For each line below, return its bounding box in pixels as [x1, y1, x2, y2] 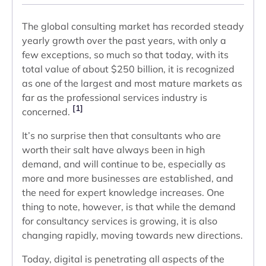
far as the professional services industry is [22, 91, 207, 103]
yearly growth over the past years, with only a [22, 34, 226, 46]
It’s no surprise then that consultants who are [22, 129, 221, 141]
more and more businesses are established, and [22, 172, 233, 184]
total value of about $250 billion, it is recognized [22, 63, 235, 75]
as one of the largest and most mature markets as [22, 77, 242, 89]
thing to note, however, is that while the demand [22, 201, 236, 213]
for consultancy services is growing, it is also [22, 215, 217, 227]
